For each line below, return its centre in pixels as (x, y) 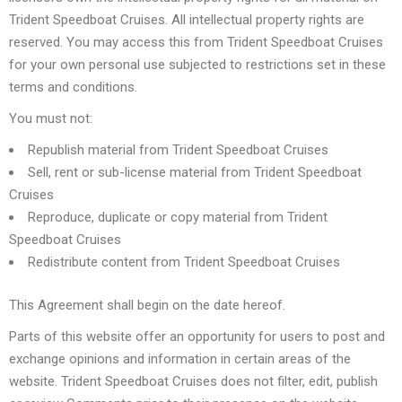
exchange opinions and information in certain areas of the (180, 358)
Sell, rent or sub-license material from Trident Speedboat (195, 172)
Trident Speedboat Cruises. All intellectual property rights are (187, 20)
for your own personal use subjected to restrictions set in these (197, 65)
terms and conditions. (73, 87)
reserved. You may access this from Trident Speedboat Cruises (196, 42)
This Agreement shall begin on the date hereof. (149, 305)
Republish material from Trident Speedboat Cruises (178, 150)
